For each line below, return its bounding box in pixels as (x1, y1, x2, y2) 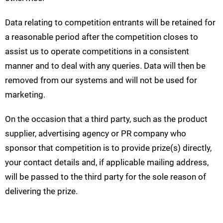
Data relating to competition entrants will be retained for (5, 17, 216, 28)
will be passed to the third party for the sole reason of (5, 172, 206, 182)
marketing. (5, 90, 45, 100)
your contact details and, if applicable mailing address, (5, 157, 209, 168)
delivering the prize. (5, 186, 78, 197)
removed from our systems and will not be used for (5, 75, 197, 86)
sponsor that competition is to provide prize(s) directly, (5, 143, 212, 153)
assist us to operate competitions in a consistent (5, 46, 189, 57)
